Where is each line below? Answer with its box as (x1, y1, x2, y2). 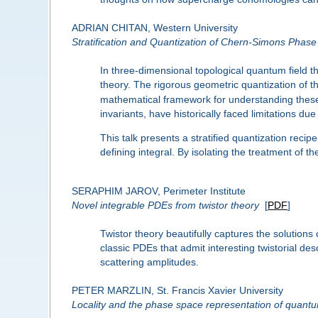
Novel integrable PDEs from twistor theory (71, 199, 259, 211)
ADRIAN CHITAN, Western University (71, 22, 238, 34)
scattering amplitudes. (99, 256, 199, 268)
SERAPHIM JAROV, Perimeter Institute (71, 185, 246, 197)
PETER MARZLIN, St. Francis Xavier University (71, 284, 283, 296)
